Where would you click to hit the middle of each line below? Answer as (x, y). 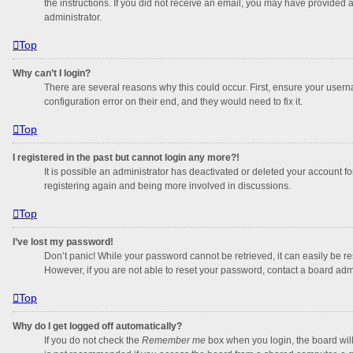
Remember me (174, 340)
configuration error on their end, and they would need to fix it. (173, 101)
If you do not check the (93, 340)
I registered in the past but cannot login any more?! (126, 157)
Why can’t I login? (52, 73)
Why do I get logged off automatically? (97, 326)
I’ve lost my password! (63, 242)
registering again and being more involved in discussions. (167, 186)
